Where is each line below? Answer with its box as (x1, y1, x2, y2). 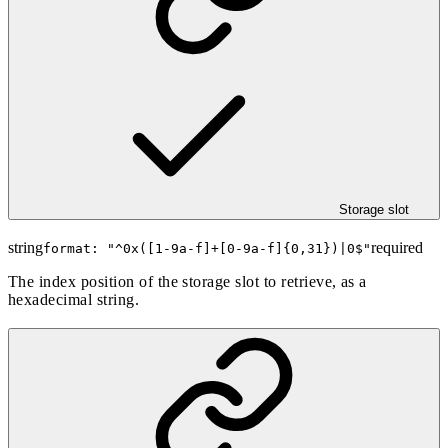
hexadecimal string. (8, 291, 140, 309)
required (371, 239, 423, 257)
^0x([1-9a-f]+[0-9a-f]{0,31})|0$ (115, 241, 363, 257)
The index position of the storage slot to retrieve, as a (8, 273, 367, 291)
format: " (43, 241, 115, 257)
